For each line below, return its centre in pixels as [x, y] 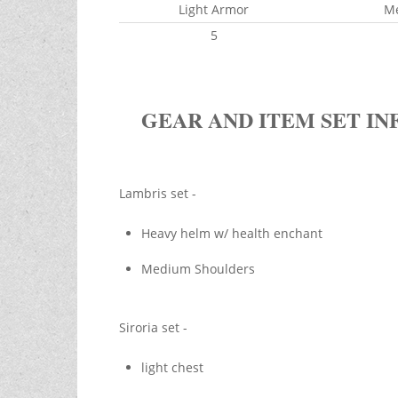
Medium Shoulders [199, 269]
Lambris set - [159, 194]
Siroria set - [155, 328]
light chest [172, 368]
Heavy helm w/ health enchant [231, 234]
